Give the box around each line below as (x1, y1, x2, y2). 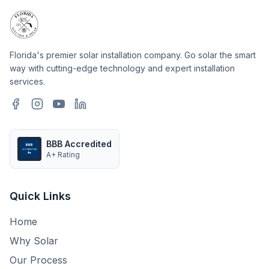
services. (10, 76, 45, 86)
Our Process (10, 254, 67, 266)
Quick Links (10, 190, 71, 202)
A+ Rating (46, 150, 80, 159)
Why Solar (10, 235, 58, 247)
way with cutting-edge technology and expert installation (10, 63, 235, 73)
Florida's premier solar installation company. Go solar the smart (10, 50, 256, 60)
